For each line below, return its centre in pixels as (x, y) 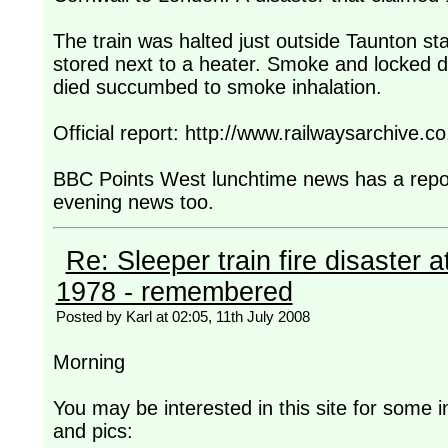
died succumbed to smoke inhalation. (217, 86)
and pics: (92, 430)
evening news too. (133, 201)
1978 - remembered (174, 291)
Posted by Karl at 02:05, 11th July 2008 (182, 316)
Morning (88, 361)
